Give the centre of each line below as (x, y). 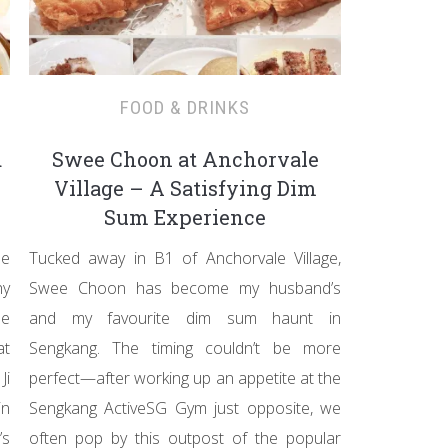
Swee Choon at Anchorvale (185, 159)
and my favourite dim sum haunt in (185, 318)
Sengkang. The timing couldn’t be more (185, 348)
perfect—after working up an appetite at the (185, 378)
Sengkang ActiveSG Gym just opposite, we (185, 408)
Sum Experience (185, 217)
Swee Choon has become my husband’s (185, 288)
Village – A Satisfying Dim (185, 188)
